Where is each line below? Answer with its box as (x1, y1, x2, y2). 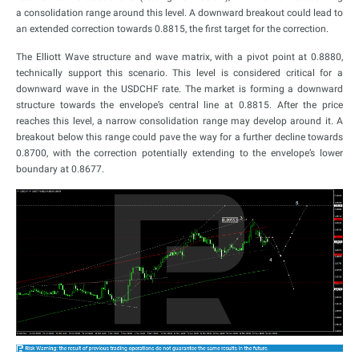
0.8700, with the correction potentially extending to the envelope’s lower (16, 147, 343, 159)
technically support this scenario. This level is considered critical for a (16, 67, 343, 79)
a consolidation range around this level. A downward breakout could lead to (16, 7, 343, 18)
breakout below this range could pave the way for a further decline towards (16, 131, 343, 143)
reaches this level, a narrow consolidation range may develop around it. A (16, 115, 343, 127)
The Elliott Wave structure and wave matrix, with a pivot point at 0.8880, (16, 51, 343, 63)
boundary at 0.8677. (16, 163, 104, 175)
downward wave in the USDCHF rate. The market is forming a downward (16, 83, 343, 95)
